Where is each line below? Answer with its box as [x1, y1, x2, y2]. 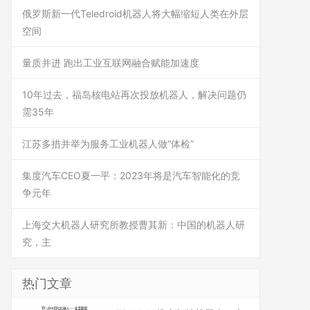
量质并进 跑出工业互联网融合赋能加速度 [22, 57, 199, 69]
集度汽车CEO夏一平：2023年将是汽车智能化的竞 [22, 170, 240, 181]
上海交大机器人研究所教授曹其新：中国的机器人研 [22, 219, 245, 230]
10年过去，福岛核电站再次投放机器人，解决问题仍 [22, 89, 246, 100]
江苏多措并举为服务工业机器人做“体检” [22, 138, 194, 149]
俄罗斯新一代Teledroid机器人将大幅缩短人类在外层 [22, 8, 248, 19]
